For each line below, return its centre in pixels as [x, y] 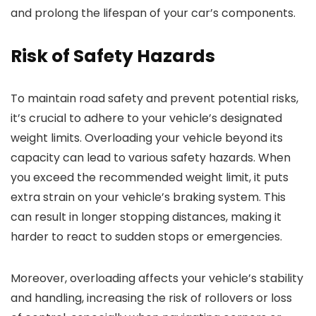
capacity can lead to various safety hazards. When [151, 158]
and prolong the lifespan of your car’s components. [153, 13]
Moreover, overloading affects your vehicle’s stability [157, 279]
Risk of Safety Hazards [113, 56]
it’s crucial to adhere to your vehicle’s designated [146, 119]
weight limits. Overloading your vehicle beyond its [147, 138]
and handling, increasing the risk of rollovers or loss [151, 298]
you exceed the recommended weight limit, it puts [150, 178]
